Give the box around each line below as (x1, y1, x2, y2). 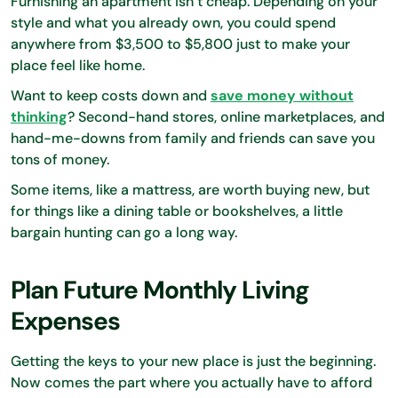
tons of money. (11, 149, 113, 169)
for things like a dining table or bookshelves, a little (11, 201, 343, 220)
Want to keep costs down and (11, 85, 211, 105)
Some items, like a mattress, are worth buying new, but (11, 179, 370, 199)
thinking (11, 107, 68, 126)
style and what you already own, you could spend (11, 12, 336, 32)
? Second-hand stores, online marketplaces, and (68, 107, 385, 126)
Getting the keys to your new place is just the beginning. (11, 351, 376, 370)
